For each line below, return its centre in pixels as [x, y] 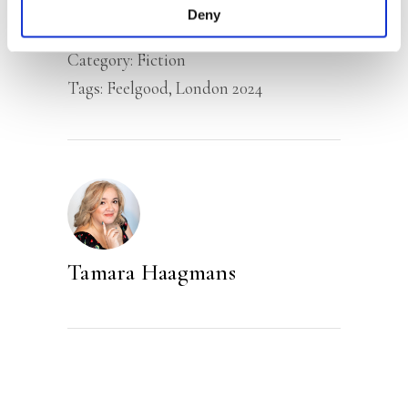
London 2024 [219, 88]
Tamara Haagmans [152, 273]
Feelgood [138, 88]
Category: [102, 60]
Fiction [161, 60]
